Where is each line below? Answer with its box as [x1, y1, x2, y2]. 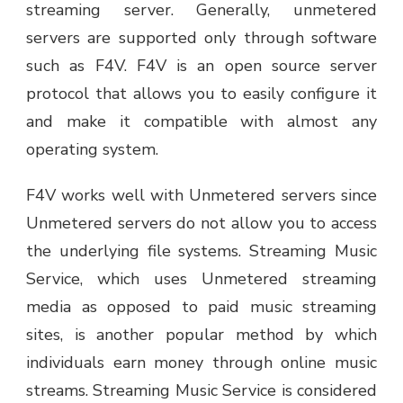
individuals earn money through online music [26, 351, 377, 373]
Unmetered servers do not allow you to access [26, 211, 377, 234]
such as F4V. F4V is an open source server [26, 54, 377, 76]
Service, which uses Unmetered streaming [26, 267, 377, 290]
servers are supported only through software [26, 26, 377, 49]
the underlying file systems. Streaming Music [26, 239, 377, 262]
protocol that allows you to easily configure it [26, 82, 377, 104]
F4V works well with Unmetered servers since [26, 184, 377, 206]
